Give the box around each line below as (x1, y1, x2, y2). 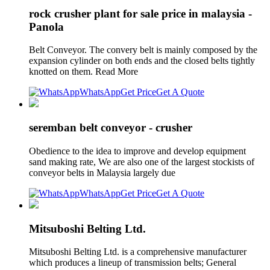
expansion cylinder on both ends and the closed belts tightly (29, 55, 255, 66)
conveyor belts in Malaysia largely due (29, 167, 180, 178)
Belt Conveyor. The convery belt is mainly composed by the (29, 45, 257, 55)
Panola (29, 20, 64, 33)
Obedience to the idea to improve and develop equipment (29, 145, 246, 156)
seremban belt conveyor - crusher (29, 121, 192, 134)
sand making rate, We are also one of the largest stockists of (29, 156, 254, 167)
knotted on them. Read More (29, 66, 140, 77)
